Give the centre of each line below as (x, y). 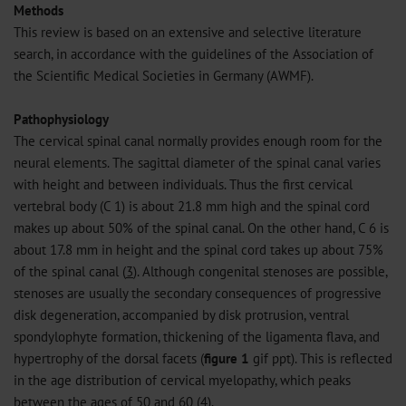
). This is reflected (342, 358)
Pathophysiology (61, 119)
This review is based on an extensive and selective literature (188, 32)
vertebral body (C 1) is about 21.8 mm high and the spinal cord (192, 206)
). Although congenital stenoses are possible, (260, 271)
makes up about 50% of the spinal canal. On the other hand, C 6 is (201, 227)
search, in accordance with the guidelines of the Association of (193, 53)
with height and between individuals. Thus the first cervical (183, 184)
